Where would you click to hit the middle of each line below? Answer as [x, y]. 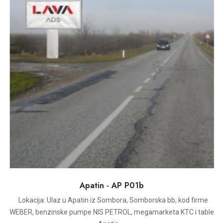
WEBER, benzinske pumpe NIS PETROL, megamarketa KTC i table [111, 212]
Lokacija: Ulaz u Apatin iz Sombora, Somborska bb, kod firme [111, 200]
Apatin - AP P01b [111, 185]
